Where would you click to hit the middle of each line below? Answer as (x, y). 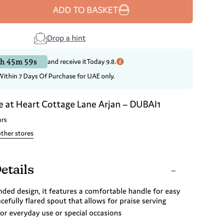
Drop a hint (66, 38)
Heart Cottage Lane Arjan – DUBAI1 (88, 104)
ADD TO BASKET (85, 9)
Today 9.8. (101, 62)
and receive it (67, 62)
